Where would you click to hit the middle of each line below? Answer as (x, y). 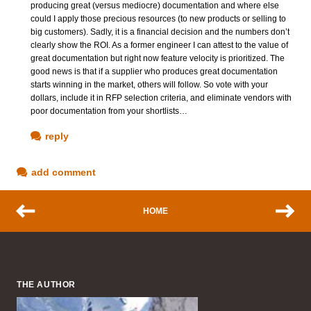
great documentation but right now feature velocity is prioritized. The (158, 59)
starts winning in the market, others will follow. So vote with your (149, 85)
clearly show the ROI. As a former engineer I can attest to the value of (159, 45)
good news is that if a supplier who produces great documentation (154, 72)
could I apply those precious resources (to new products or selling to (158, 19)
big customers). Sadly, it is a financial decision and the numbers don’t (160, 32)
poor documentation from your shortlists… (109, 111)
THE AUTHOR (46, 285)
